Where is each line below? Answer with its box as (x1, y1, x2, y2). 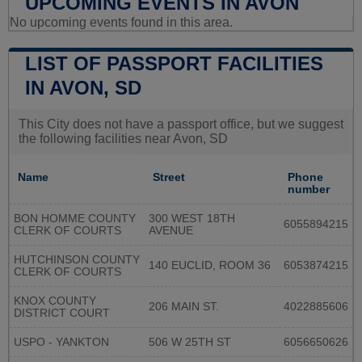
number (288, 183, 330, 196)
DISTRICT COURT (14, 307, 110, 320)
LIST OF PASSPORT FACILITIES (25, 53, 323, 75)
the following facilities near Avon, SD (19, 132, 228, 146)
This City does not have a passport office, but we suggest (19, 117, 343, 132)
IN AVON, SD (25, 77, 141, 99)
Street (153, 171, 185, 184)
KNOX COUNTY (14, 295, 96, 308)
